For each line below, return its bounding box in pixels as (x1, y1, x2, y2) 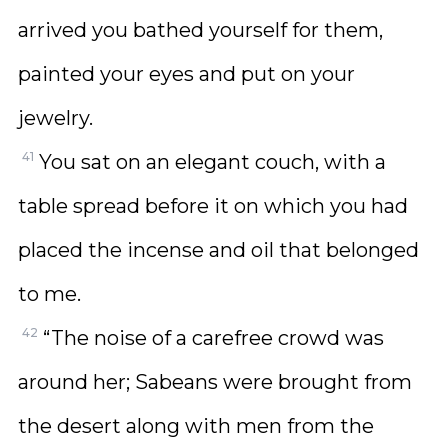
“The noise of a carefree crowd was (43, 326, 384, 350)
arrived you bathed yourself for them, (18, 18, 383, 42)
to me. (18, 282, 81, 306)
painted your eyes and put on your (18, 62, 355, 86)
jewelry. (18, 106, 93, 130)
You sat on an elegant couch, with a (39, 150, 386, 174)
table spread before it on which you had (18, 194, 408, 218)
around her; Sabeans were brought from (18, 370, 412, 394)
